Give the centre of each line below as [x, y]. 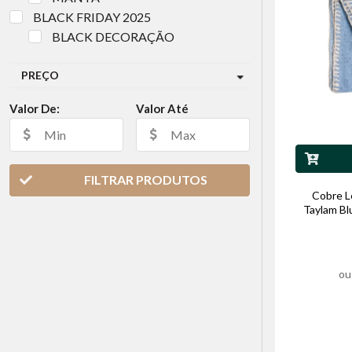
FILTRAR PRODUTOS [146, 180]
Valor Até [162, 109]
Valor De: [35, 109]
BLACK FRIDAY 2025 [92, 17]
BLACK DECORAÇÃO [113, 37]
